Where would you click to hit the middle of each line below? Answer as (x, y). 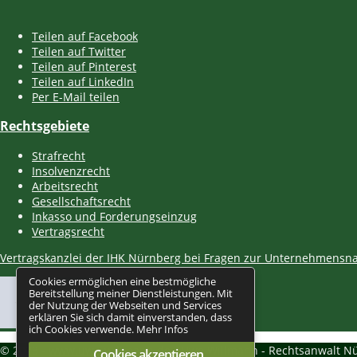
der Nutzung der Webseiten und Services (125, 305)
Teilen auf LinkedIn (83, 81)
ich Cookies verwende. (82, 329)
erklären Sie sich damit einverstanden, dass (130, 317)
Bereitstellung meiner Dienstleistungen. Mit (131, 293)
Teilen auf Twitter (79, 51)
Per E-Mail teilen (76, 96)
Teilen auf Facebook (85, 36)
